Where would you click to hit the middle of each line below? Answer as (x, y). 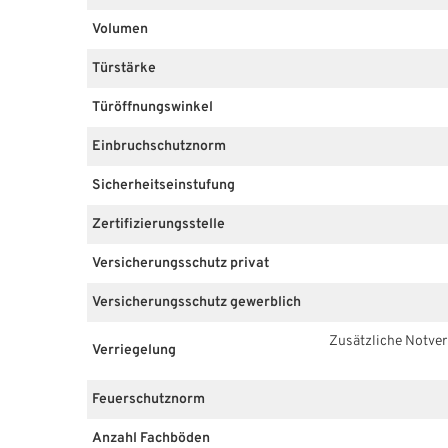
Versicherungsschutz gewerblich (196, 302)
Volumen (120, 29)
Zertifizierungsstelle (158, 224)
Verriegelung (134, 351)
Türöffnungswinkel (152, 107)
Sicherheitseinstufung (163, 185)
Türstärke (124, 68)
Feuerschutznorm (148, 399)
